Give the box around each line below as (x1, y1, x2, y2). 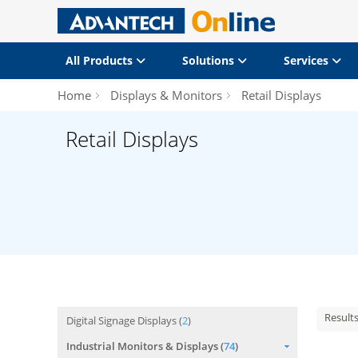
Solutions (181, 53, 237, 68)
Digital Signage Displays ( (66, 313, 182, 328)
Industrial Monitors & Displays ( (66, 339, 224, 353)
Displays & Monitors (110, 87, 222, 103)
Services (283, 53, 332, 68)
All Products (66, 53, 136, 68)
